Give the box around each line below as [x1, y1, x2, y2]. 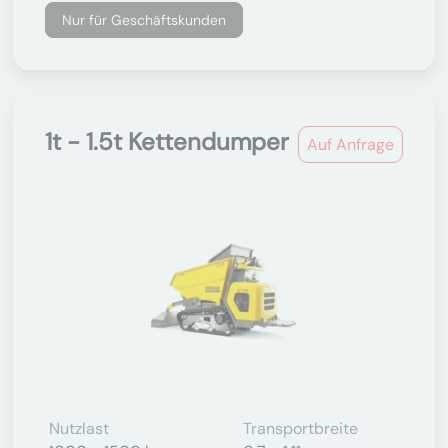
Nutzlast [49, 418, 109, 439]
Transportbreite [243, 418, 358, 439]
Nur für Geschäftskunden [62, 11, 226, 29]
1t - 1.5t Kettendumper [45, 126, 289, 157]
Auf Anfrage [307, 134, 394, 155]
